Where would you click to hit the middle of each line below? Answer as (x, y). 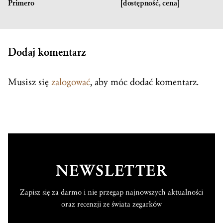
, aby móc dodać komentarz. (144, 82)
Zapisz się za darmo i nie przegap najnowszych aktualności (111, 192)
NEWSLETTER (111, 171)
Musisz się (30, 82)
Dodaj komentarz (47, 52)
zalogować (71, 82)
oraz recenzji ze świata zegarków (111, 204)
